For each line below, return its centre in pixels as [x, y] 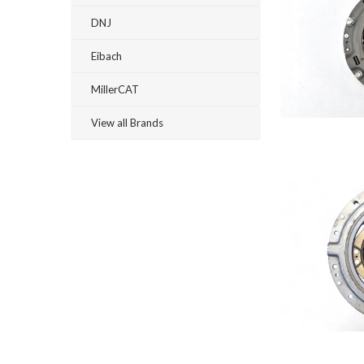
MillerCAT [115, 89]
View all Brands [127, 123]
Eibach [106, 56]
